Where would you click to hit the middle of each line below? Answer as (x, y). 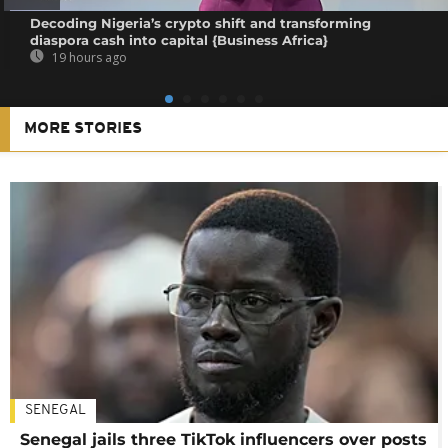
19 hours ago (88, 57)
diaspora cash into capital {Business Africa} (179, 39)
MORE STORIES (83, 128)
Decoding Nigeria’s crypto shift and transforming (201, 22)
